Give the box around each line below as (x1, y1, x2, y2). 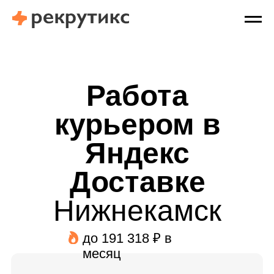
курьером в (54, 108, 221, 141)
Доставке (69, 166, 206, 198)
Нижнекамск (53, 194, 221, 227)
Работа (86, 80, 188, 112)
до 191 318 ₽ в (83, 231, 172, 246)
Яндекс (85, 137, 190, 169)
